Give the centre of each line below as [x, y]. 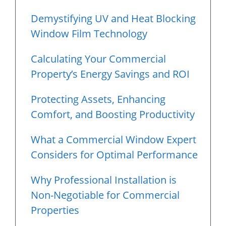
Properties [55, 210]
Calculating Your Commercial [98, 59]
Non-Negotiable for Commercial [105, 195]
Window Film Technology [89, 34]
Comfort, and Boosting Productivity [113, 114]
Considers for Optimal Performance [114, 155]
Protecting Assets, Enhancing [98, 99]
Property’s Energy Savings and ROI [110, 74]
